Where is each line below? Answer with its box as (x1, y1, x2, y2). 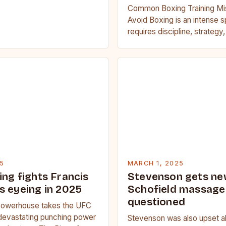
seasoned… (128, 49, 168, 60)
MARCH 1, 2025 (128, 159, 184, 167)
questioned (128, 195, 186, 208)
